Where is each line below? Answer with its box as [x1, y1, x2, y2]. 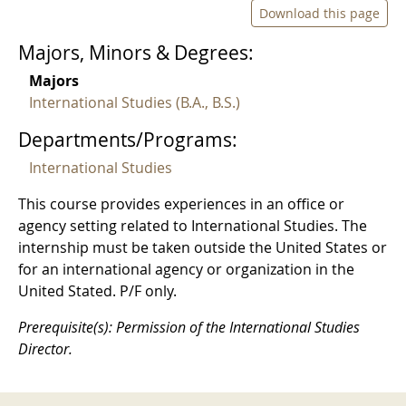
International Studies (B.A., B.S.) [29, 92, 240, 113]
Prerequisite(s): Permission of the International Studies [18, 317, 360, 338]
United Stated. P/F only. [18, 281, 177, 302]
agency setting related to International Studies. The [18, 216, 367, 237]
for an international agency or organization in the [18, 259, 354, 280]
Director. [18, 339, 72, 360]
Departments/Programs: [18, 127, 237, 153]
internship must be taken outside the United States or [18, 237, 387, 258]
